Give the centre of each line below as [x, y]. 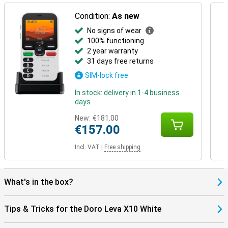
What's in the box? [39, 182]
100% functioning [116, 41]
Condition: [94, 16]
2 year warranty [113, 51]
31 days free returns [121, 61]
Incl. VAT [88, 147]
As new [126, 16]
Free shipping [123, 147]
